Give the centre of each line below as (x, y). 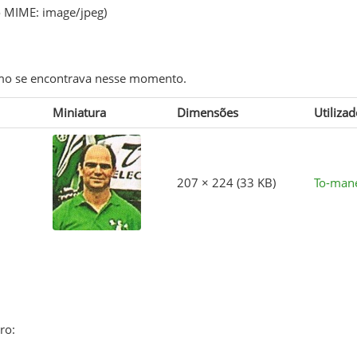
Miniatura (79, 112)
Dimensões (207, 112)
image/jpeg (73, 12)
